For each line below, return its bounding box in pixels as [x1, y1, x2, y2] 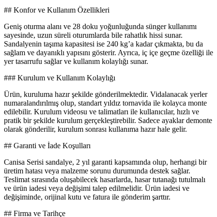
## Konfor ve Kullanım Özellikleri [4, 6, 109, 15]
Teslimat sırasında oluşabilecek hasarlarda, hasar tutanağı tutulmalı [4, 175, 205, 184]
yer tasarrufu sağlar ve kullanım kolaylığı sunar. [4, 57, 148, 66]
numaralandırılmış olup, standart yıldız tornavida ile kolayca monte [4, 99, 207, 108]
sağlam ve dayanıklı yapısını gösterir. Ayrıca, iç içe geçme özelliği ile [4, 48, 213, 57]
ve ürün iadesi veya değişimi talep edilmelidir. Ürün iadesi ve [4, 184, 189, 193]
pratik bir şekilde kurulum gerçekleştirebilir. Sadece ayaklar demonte [4, 116, 212, 125]
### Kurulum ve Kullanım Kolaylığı [4, 74, 115, 82]
